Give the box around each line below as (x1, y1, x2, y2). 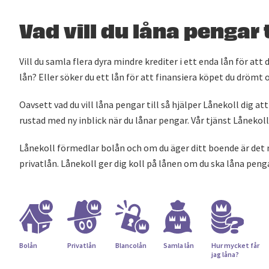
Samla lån (163, 241, 194, 250)
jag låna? (211, 250, 239, 259)
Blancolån (115, 241, 147, 250)
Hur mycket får (211, 241, 259, 250)
